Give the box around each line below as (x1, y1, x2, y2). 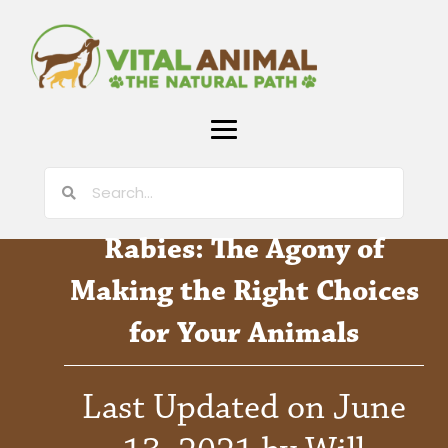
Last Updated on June (82, 384, 406, 430)
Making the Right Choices (69, 272, 419, 310)
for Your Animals (129, 314, 359, 352)
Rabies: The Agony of (104, 230, 384, 268)
